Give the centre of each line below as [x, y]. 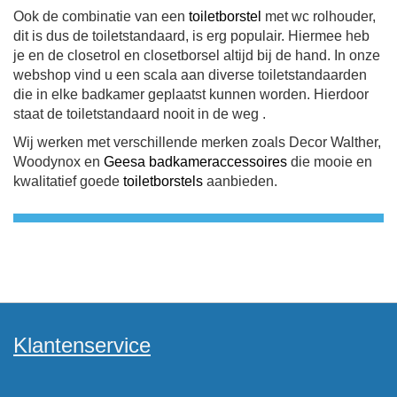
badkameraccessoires [218, 161]
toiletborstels [163, 181]
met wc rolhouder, [319, 16]
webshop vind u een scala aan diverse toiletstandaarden [190, 74]
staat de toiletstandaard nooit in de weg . [140, 113]
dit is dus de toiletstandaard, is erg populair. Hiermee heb [191, 35]
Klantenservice [82, 345]
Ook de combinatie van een [101, 16]
